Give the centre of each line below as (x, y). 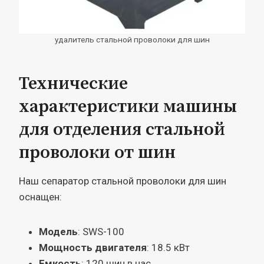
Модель (58, 231)
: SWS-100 (101, 231)
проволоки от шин (97, 152)
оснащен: (40, 197)
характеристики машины (128, 106)
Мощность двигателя (93, 247)
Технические (73, 83)
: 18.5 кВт (168, 247)
